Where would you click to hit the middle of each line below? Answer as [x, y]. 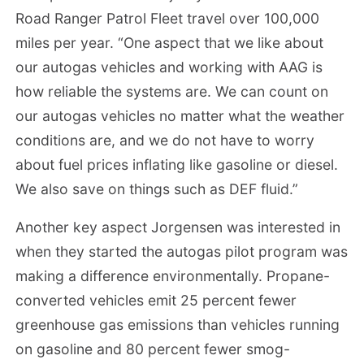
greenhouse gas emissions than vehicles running [178, 325]
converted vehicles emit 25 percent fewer [156, 301]
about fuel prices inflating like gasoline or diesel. [177, 164]
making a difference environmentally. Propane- [173, 276]
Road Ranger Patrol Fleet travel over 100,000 [168, 18]
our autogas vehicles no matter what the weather [180, 115]
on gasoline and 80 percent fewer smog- [153, 349]
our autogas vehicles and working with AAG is [169, 67]
